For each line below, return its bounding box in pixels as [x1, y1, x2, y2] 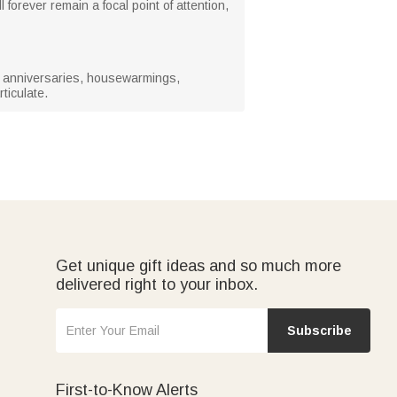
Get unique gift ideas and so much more [56, 256, 341, 275]
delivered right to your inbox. [56, 275, 258, 293]
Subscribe [286, 323, 352, 338]
